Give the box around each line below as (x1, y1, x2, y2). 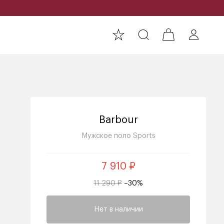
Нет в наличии (93, 206, 143, 213)
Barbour (98, 115, 138, 125)
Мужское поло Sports (81, 132, 155, 139)
